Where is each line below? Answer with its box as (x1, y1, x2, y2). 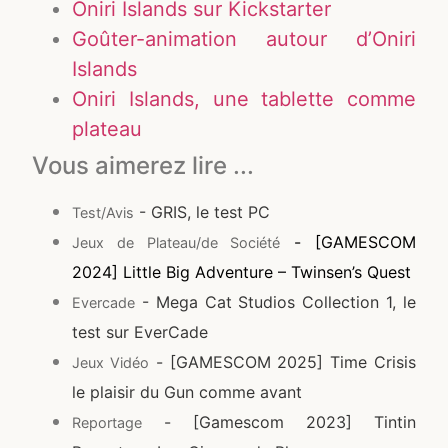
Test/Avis (72, 204, 135, 222)
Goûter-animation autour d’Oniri (72, 27, 416, 52)
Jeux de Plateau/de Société (72, 234, 281, 252)
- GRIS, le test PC (134, 202, 271, 223)
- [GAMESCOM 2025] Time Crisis (149, 352, 416, 373)
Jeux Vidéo (72, 354, 149, 372)
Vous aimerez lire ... (32, 151, 255, 181)
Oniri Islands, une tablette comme (72, 87, 416, 112)
